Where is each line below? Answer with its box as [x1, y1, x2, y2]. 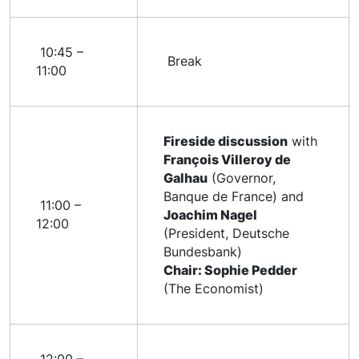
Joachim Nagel [163, 207, 257, 223]
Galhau [163, 170, 208, 186]
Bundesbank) [163, 244, 242, 260]
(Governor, [208, 170, 276, 186]
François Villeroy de [163, 151, 291, 167]
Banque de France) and [163, 188, 304, 204]
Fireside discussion [163, 133, 288, 149]
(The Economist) [163, 280, 264, 296]
